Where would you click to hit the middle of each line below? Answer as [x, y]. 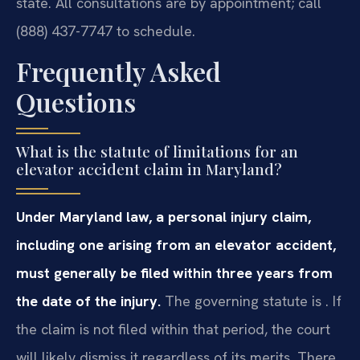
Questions [76, 101]
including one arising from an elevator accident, [176, 244]
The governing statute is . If [251, 301]
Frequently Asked [119, 71]
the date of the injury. [88, 301]
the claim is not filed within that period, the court [173, 329]
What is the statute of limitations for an [157, 151]
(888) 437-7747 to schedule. [106, 31]
